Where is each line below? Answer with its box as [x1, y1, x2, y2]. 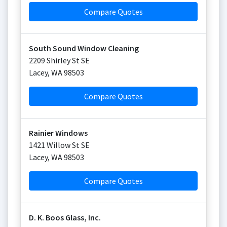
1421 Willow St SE [29, 140, 90, 150]
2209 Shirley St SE [29, 55, 90, 65]
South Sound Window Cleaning [29, 43, 139, 53]
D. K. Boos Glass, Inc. [29, 212, 101, 222]
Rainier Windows [29, 128, 88, 138]
